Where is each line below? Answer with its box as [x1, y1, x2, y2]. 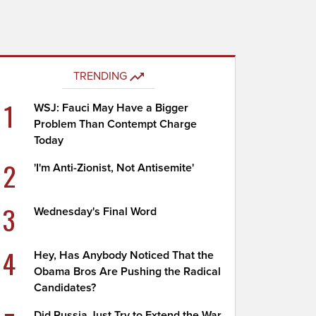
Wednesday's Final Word [34, 205, 157, 219]
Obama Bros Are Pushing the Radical [34, 265, 221, 279]
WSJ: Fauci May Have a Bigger [34, 101, 189, 115]
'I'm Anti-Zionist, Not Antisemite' [34, 161, 195, 175]
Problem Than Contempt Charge [34, 117, 197, 131]
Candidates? [34, 281, 97, 295]
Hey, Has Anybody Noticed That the [34, 248, 214, 262]
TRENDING [73, 69, 127, 83]
